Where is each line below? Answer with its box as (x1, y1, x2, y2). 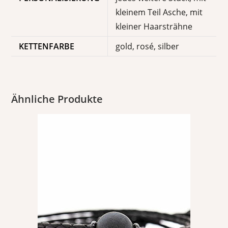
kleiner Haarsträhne (116, 21, 193, 33)
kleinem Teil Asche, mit (116, 7, 203, 18)
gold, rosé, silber (116, 41, 180, 52)
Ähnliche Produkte (11, 92, 103, 106)
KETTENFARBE (19, 41, 75, 52)
